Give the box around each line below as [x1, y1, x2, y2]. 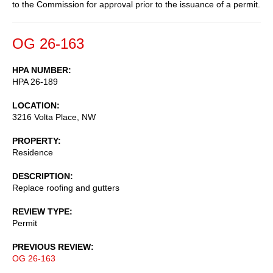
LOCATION [12, 100, 57, 110]
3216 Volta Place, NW [12, 112, 96, 122]
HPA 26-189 [12, 76, 58, 87]
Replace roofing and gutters [12, 182, 119, 193]
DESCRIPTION [12, 171, 70, 181]
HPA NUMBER [12, 65, 68, 75]
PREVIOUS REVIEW [12, 241, 91, 252]
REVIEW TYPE [12, 206, 69, 216]
